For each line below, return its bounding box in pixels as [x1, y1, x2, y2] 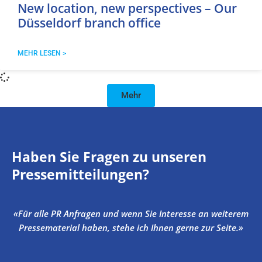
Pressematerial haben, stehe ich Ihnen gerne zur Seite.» [19, 222, 243, 234]
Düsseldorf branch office [18, 15, 161, 32]
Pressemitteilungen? [12, 165, 149, 184]
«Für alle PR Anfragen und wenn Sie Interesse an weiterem [13, 208, 249, 220]
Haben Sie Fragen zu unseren [12, 147, 206, 167]
